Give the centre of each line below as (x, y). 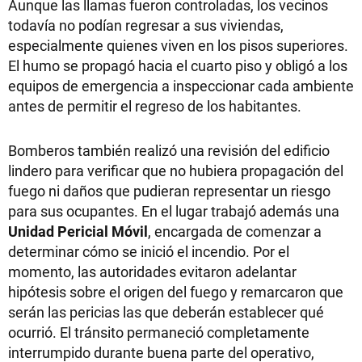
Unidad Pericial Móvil (78, 231)
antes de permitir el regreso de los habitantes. (155, 106)
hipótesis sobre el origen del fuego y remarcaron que (176, 292)
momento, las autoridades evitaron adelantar (152, 271)
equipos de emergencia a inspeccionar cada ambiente (181, 86)
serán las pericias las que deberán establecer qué (166, 312)
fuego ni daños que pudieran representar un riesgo (169, 191)
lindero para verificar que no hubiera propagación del (176, 170)
